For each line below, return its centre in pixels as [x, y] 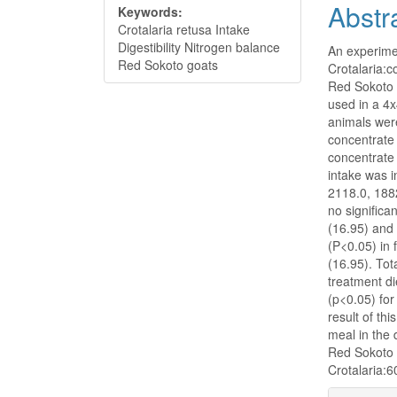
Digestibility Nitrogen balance [199, 47]
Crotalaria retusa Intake [184, 29]
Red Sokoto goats [168, 65]
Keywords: [150, 12]
